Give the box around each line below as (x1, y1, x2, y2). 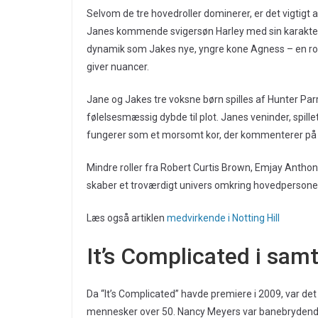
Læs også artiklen (87, 212, 167, 224)
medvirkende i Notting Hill (167, 212, 280, 224)
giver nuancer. (87, 61, 149, 73)
